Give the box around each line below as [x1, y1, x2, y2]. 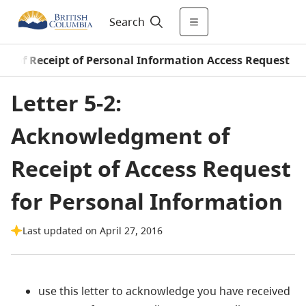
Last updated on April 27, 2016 [23, 224, 163, 237]
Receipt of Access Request [11, 154, 291, 183]
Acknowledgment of [11, 121, 229, 150]
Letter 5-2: [11, 88, 122, 117]
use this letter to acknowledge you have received [38, 283, 290, 298]
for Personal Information [11, 186, 283, 216]
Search [109, 14, 145, 29]
